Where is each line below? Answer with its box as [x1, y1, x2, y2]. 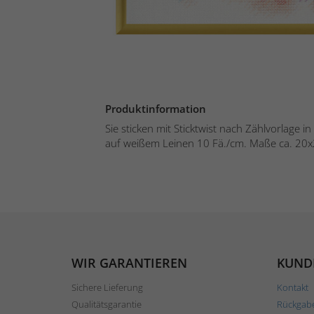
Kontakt [276, 280, 308, 294]
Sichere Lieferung [71, 280, 143, 294]
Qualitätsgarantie [71, 297, 142, 310]
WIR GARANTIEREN [71, 254, 187, 271]
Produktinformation [105, 101, 206, 116]
